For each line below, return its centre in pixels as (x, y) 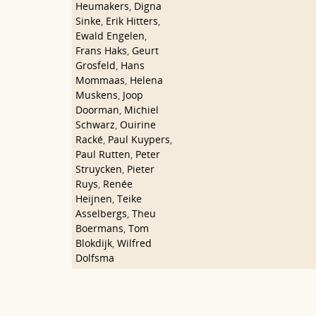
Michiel (141, 110)
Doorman (97, 110)
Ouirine (138, 124)
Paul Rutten (103, 154)
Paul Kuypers (139, 139)
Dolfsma (95, 258)
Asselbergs (101, 213)
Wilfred (134, 243)
